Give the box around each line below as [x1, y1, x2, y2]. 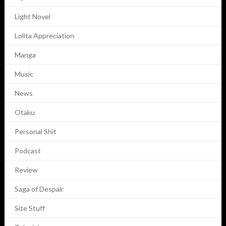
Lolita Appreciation [14, 31, 74, 40]
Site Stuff [14, 204, 45, 213]
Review [14, 165, 38, 175]
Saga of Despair [14, 185, 64, 194]
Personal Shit [14, 127, 56, 136]
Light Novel [14, 12, 50, 21]
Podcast [14, 146, 41, 155]
